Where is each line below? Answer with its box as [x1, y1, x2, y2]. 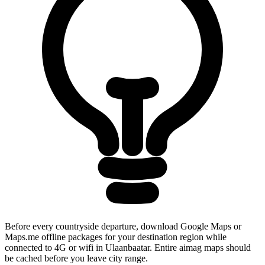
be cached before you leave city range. [5, 253, 148, 264]
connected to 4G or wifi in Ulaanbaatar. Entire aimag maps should [5, 243, 251, 253]
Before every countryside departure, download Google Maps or [5, 221, 241, 232]
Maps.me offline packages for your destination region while [5, 232, 227, 243]
